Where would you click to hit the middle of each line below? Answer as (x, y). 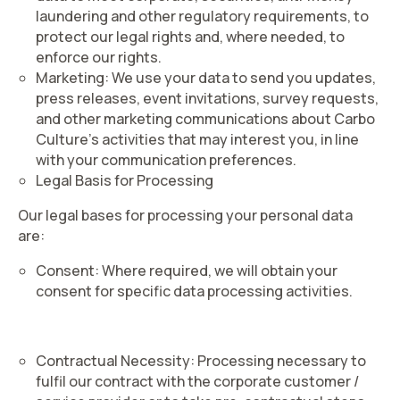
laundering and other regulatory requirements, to (202, 16)
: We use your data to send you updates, (240, 78)
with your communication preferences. (166, 160)
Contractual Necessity (113, 361)
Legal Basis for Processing (125, 180)
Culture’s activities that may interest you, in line (197, 139)
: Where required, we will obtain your (216, 271)
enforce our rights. (99, 57)
